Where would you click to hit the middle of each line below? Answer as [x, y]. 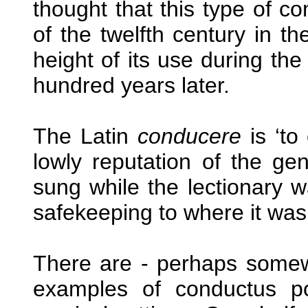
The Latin [85, 136]
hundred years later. [131, 85]
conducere [189, 136]
